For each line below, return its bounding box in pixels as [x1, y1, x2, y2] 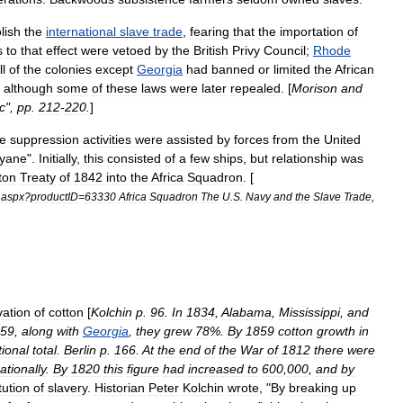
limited [273, 62, 310, 76]
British [193, 43, 228, 58]
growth [317, 324, 355, 338]
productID [31, 191, 78, 202]
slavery [48, 381, 87, 395]
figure [127, 362, 159, 376]
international [46, 24, 116, 39]
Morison [291, 81, 337, 95]
